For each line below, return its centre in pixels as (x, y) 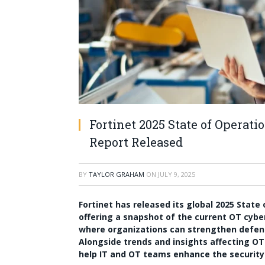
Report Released (136, 142)
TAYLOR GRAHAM (117, 174)
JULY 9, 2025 (177, 174)
